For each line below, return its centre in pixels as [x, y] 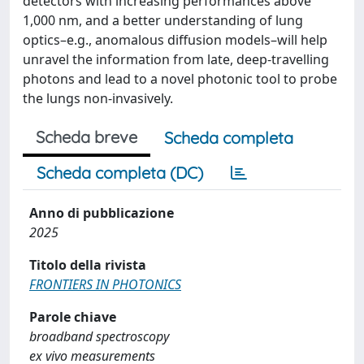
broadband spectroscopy [99, 336]
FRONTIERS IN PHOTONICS [105, 284]
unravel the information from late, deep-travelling [176, 59]
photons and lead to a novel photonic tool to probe [180, 79]
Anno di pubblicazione [102, 213]
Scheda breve [87, 137]
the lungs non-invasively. [98, 98]
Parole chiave [73, 317]
